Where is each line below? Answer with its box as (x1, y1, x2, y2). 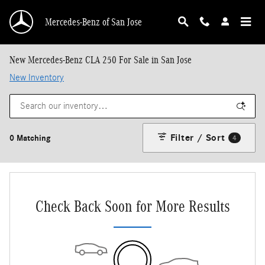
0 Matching (9, 132, 50, 143)
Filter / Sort (170, 132, 225, 143)
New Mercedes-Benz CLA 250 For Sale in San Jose (9, 54, 192, 66)
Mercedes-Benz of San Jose (45, 16, 142, 28)
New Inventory (9, 72, 64, 83)
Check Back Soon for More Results (35, 197, 230, 215)
